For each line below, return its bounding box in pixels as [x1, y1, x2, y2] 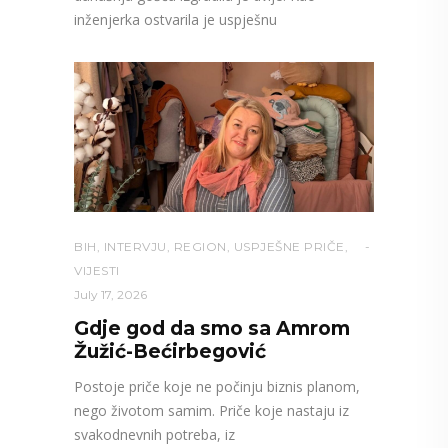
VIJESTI [74, 263, 120, 279]
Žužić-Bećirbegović [74, 340, 266, 364]
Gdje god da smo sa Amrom [74, 317, 350, 341]
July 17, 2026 [74, 287, 147, 303]
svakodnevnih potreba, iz [74, 425, 235, 445]
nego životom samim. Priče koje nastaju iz [74, 401, 349, 421]
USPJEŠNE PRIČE [233, 239, 345, 255]
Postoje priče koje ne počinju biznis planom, [74, 377, 360, 397]
